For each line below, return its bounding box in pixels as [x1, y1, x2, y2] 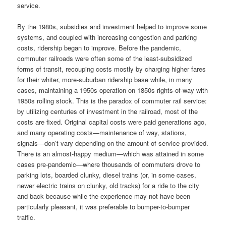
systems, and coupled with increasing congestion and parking [17, 32, 197, 42]
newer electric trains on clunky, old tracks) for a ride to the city [17, 180, 200, 190]
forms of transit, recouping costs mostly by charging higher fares [17, 64, 206, 74]
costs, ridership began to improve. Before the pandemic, [17, 42, 182, 52]
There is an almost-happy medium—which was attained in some [17, 148, 204, 158]
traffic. [17, 212, 36, 222]
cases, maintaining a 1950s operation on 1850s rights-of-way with [17, 85, 208, 95]
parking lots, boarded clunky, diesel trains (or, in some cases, [17, 169, 197, 180]
